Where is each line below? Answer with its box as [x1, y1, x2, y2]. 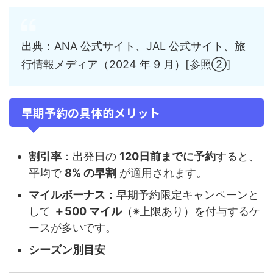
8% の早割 [65, 166, 116, 179]
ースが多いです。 [29, 221, 116, 234]
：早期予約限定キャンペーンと [105, 188, 259, 201]
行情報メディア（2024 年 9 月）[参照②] [21, 58, 231, 71]
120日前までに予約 [119, 149, 216, 163]
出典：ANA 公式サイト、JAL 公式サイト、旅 [21, 40, 246, 53]
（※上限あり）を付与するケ [122, 204, 260, 218]
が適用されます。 [116, 166, 207, 179]
